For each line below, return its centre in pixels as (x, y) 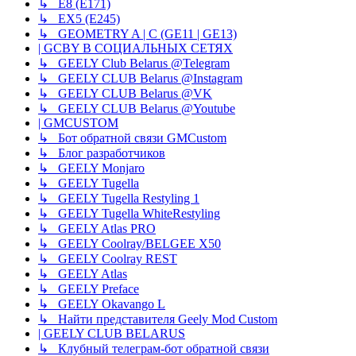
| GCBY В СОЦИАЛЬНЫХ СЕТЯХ (135, 48)
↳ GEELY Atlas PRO (97, 229)
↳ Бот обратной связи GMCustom (132, 138)
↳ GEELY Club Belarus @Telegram (134, 64)
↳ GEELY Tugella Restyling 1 (119, 199)
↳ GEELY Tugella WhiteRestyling (129, 214)
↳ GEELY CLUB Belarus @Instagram (140, 79)
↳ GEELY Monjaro (91, 168)
